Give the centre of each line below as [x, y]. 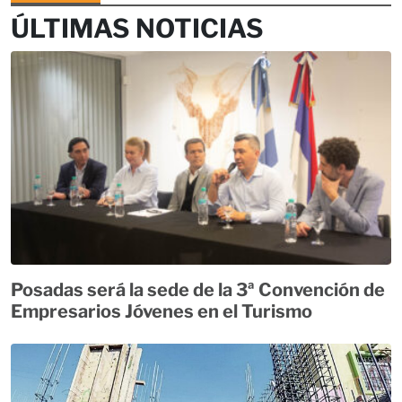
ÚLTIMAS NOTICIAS [137, 28]
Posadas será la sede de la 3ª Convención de [198, 290]
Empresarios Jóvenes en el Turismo [162, 312]
